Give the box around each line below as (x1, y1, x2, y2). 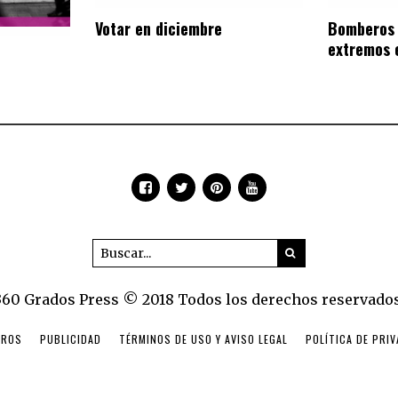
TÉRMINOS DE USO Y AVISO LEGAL (118, 330, 288, 346)
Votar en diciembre (95, 16, 223, 40)
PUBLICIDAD (39, 330, 101, 346)
